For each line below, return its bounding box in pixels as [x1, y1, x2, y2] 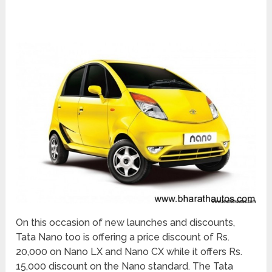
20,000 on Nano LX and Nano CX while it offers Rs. [16, 246, 243, 258]
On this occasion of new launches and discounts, [16, 217, 236, 229]
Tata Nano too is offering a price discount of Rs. [16, 231, 230, 243]
